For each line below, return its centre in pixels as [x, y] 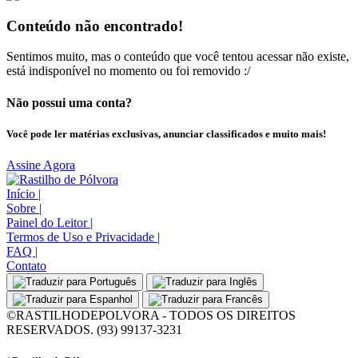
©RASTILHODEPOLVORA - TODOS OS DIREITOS [151, 316]
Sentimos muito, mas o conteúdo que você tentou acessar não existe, [178, 57]
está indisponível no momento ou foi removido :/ [128, 71]
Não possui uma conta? [69, 102]
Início [22, 194]
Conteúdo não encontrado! [95, 26]
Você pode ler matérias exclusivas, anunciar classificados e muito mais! [166, 133]
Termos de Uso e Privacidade [82, 237]
